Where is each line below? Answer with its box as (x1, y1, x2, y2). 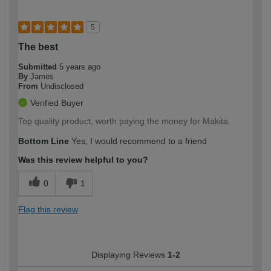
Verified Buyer (30, 98, 83, 108)
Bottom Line (18, 136, 69, 146)
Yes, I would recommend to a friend (69, 136, 207, 146)
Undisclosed (41, 82, 83, 91)
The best (18, 42, 58, 53)
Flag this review (18, 204, 78, 215)
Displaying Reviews (91, 250, 168, 260)
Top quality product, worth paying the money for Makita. (18, 116, 230, 126)
